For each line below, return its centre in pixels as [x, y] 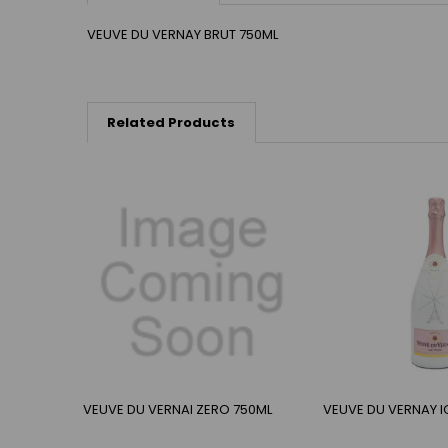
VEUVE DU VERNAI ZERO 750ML [178, 409]
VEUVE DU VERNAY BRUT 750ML [182, 34]
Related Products [171, 123]
